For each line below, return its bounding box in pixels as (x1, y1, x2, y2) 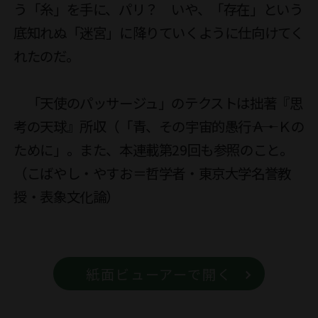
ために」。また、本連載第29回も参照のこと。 (13, 138, 293, 160)
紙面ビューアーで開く (85, 263, 233, 284)
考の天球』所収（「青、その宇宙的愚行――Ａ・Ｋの (13, 115, 305, 136)
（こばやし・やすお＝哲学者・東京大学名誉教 (13, 162, 291, 183)
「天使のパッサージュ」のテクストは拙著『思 (13, 92, 303, 113)
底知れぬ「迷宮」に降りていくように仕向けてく (13, 21, 304, 43)
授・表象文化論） (13, 185, 119, 207)
